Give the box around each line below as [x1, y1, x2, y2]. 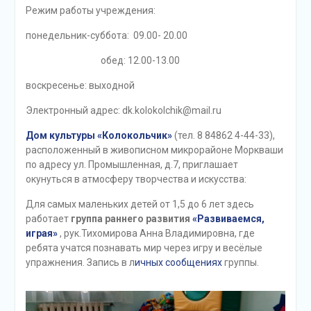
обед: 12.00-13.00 [25, 55, 180, 67]
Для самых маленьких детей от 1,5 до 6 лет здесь [25, 199, 254, 210]
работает [25, 213, 71, 225]
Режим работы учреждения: [25, 5, 155, 17]
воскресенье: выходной [25, 80, 135, 92]
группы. [221, 257, 259, 269]
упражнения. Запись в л [25, 257, 135, 269]
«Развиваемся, [192, 213, 264, 225]
